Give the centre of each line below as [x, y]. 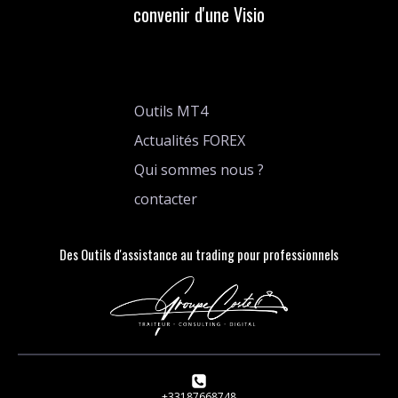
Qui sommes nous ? [199, 170]
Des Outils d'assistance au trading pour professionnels [199, 254]
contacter [166, 199]
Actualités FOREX [190, 140]
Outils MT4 [171, 111]
